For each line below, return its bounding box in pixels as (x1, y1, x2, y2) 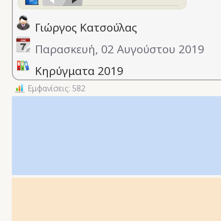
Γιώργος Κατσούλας (35, 20, 137, 36)
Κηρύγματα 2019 (35, 63, 123, 79)
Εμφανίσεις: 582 (28, 83, 85, 94)
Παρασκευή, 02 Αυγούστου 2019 (35, 41, 204, 57)
